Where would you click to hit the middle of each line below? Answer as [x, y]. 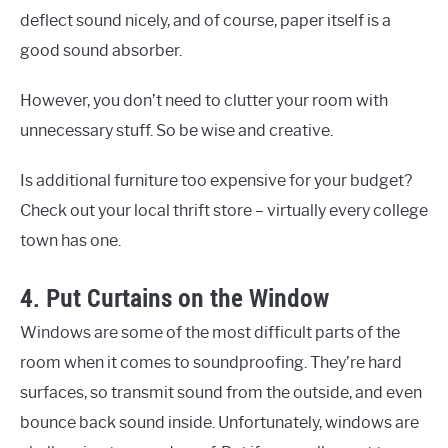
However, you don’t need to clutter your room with [204, 101]
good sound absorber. [101, 51]
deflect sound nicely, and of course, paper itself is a [205, 21]
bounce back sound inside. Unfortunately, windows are [219, 423]
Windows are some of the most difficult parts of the [210, 333]
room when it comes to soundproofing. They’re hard [211, 363]
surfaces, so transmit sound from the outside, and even [221, 393]
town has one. [70, 241]
